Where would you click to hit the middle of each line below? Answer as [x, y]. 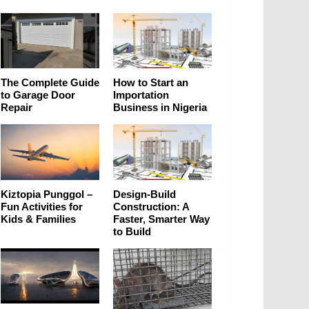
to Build [132, 231]
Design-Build [144, 194]
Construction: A [151, 206]
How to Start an [151, 83]
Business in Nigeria [160, 108]
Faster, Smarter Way [161, 219]
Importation [141, 95]
